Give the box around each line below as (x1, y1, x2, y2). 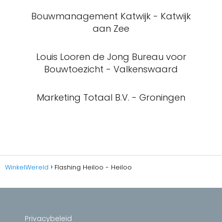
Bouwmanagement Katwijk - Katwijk (31, 10, 191, 22)
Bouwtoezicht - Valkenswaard (44, 63, 178, 75)
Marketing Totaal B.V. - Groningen (37, 91, 185, 104)
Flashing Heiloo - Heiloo (55, 163, 132, 172)
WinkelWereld (5, 163, 49, 172)
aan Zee (93, 22, 129, 35)
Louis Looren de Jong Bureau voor (36, 51, 186, 63)
